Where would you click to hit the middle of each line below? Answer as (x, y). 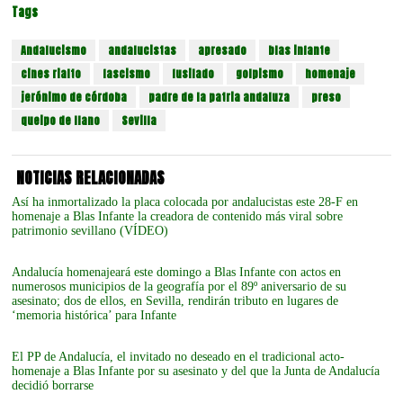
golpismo (260, 74)
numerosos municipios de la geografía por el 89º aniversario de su (179, 286)
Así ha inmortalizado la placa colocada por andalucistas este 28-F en (185, 201)
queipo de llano (61, 121)
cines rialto (51, 74)
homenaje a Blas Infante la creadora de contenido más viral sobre (178, 216)
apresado (223, 51)
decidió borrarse (53, 385)
